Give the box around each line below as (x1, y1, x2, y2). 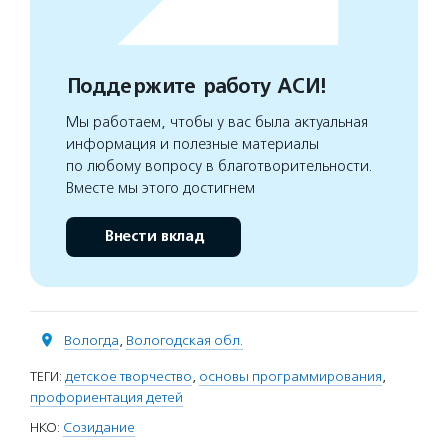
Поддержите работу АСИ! (66, 73, 325, 99)
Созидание (63, 418, 135, 436)
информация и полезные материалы (66, 134, 319, 153)
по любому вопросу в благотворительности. (66, 156, 373, 175)
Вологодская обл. (126, 331, 243, 349)
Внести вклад (103, 226, 204, 246)
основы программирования (199, 367, 382, 385)
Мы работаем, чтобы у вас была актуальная (66, 112, 368, 131)
